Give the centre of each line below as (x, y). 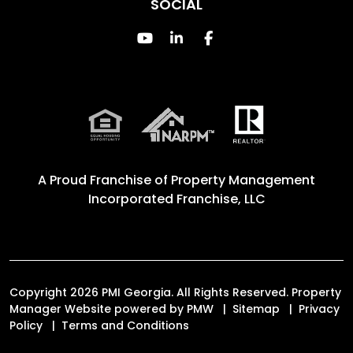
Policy (26, 325)
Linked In (212, 37)
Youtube (182, 37)
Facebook (247, 37)
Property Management (243, 180)
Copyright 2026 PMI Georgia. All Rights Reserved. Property (175, 292)
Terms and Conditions (125, 325)
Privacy (319, 309)
